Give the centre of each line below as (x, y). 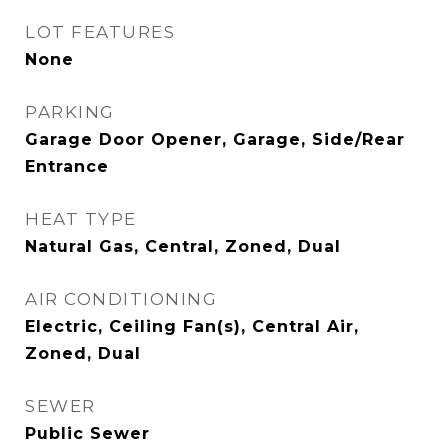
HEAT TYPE (81, 219)
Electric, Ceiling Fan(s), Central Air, (192, 326)
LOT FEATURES (100, 32)
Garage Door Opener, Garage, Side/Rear (215, 139)
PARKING (70, 112)
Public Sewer (87, 433)
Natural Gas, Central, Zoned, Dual (183, 246)
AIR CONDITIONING (121, 299)
